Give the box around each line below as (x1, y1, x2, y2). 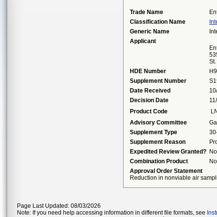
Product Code (130, 108, 168, 115)
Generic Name (130, 28, 170, 35)
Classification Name (130, 18, 186, 25)
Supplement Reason (130, 139, 186, 145)
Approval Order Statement (130, 168, 202, 174)
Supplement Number (130, 77, 186, 84)
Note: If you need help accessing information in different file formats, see (17, 209, 207, 216)
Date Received (130, 87, 170, 94)
